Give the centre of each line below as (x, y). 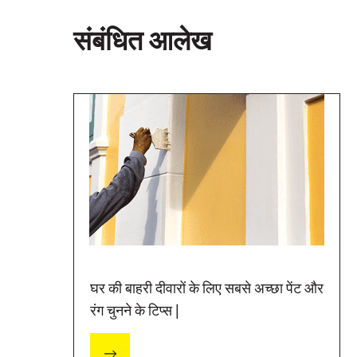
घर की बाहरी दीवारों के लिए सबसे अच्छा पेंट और (207, 288)
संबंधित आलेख (143, 41)
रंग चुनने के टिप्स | (135, 310)
